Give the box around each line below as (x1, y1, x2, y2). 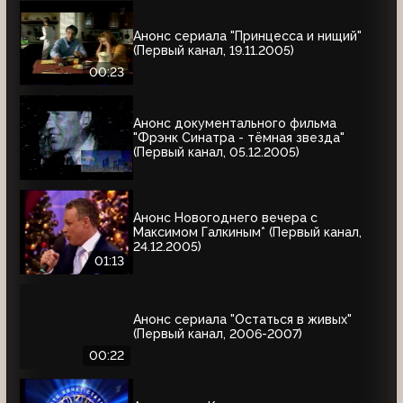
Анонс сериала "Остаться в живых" (133, 311, 352, 327)
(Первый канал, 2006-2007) (133, 326, 302, 341)
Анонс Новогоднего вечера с (133, 210, 318, 225)
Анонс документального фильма (133, 115, 336, 130)
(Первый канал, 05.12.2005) (133, 144, 300, 159)
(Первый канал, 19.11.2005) (133, 42, 294, 58)
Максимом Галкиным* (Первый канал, (133, 224, 362, 239)
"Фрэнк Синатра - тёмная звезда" (133, 130, 345, 145)
